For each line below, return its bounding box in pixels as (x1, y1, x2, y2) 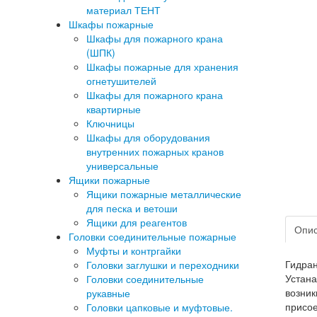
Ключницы (86, 116, 134, 130)
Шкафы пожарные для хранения (86, 59, 238, 74)
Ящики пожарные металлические (86, 187, 241, 201)
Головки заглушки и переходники (86, 258, 239, 272)
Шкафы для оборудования (86, 130, 210, 144)
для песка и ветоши (86, 201, 178, 215)
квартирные (86, 102, 141, 116)
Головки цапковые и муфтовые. (86, 300, 233, 314)
